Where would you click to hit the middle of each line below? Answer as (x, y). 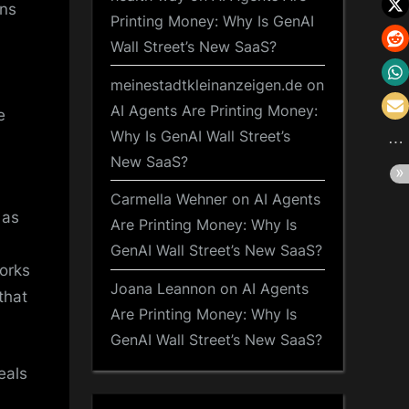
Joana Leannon (163, 289)
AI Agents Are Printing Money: (214, 110)
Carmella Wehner (169, 199)
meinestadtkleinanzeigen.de (206, 84)
